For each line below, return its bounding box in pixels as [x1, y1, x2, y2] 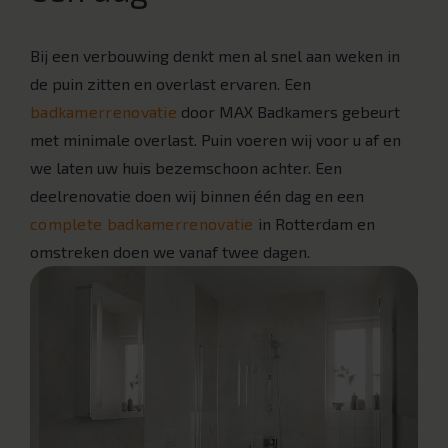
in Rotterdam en [253, 214, 375, 234]
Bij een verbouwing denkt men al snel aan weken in [30, 46, 400, 66]
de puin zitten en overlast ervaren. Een [30, 74, 311, 94]
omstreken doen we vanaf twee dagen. [30, 242, 310, 262]
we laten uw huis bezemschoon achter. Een [30, 158, 342, 178]
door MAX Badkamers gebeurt [177, 102, 401, 122]
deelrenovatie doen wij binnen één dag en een [30, 186, 364, 206]
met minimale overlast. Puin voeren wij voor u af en [30, 130, 401, 150]
